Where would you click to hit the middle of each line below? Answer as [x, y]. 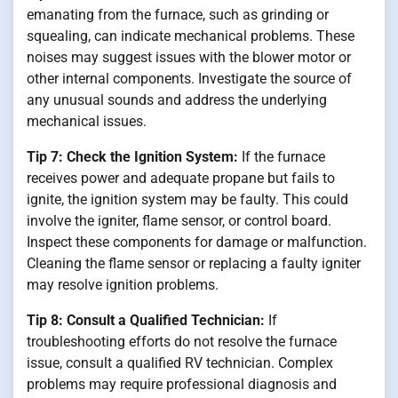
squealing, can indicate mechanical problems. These [191, 36]
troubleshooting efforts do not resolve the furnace [182, 341]
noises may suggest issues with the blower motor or [189, 57]
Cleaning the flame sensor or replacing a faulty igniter [194, 263]
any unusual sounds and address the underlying [177, 99]
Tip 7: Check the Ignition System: [132, 156]
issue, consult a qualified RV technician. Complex [180, 362]
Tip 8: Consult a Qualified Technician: [146, 320]
